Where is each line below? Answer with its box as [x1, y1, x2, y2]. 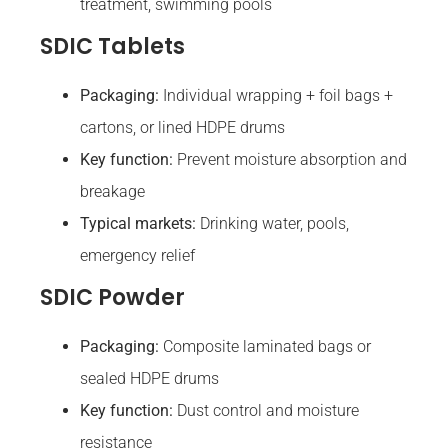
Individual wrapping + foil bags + [159, 86, 393, 106]
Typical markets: [80, 214, 196, 234]
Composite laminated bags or [159, 337, 371, 357]
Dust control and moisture [173, 401, 359, 421]
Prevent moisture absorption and [173, 150, 407, 170]
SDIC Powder [40, 282, 185, 314]
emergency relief [80, 246, 195, 266]
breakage [80, 182, 145, 202]
